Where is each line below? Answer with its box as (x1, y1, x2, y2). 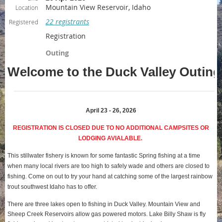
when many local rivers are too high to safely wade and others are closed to (7, 163, 210, 169)
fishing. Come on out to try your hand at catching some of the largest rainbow (7, 173, 213, 180)
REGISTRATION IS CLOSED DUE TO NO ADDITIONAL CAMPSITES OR (13, 124, 209, 131)
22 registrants (46, 17, 89, 26)
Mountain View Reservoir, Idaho (46, 2, 151, 12)
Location (15, 3, 38, 11)
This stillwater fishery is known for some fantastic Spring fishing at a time (7, 152, 200, 159)
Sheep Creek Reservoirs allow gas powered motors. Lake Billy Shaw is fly (7, 211, 206, 218)
